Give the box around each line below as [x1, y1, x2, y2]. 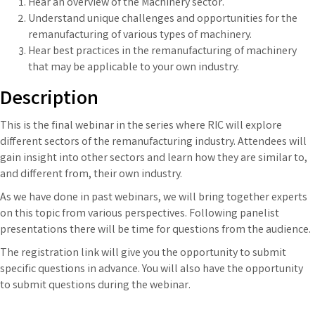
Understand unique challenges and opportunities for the [28, 11, 297, 27]
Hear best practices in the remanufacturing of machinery [28, 43, 297, 60]
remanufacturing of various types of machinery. [28, 27, 252, 44]
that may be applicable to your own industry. [28, 59, 239, 76]
